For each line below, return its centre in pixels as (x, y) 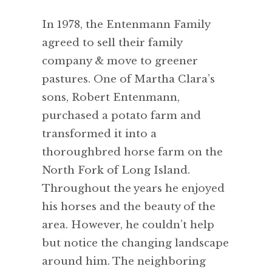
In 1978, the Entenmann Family (126, 25)
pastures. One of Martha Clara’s (128, 80)
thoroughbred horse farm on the (132, 152)
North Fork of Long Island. (116, 171)
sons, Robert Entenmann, (111, 98)
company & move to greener (120, 61)
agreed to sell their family (112, 43)
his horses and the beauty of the (129, 207)
